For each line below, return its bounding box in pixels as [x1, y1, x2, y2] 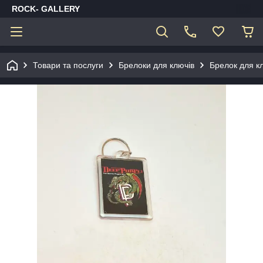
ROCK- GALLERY [12, 4, 80, 14]
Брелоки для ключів [119, 60, 194, 70]
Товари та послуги [33, 60, 103, 70]
